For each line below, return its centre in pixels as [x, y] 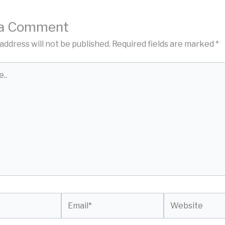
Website [180, 199]
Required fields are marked [164, 44]
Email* [73, 199]
